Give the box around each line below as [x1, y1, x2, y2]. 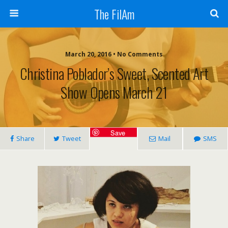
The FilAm [94, 5, 134, 23]
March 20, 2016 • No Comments [65, 50, 163, 59]
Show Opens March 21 [61, 81, 167, 103]
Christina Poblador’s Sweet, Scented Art [19, 63, 209, 84]
